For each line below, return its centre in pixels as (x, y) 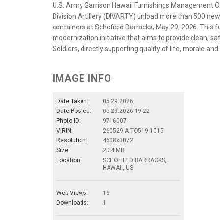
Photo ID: (69, 121)
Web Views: (72, 193)
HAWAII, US (118, 168)
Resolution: (72, 140)
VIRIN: (65, 130)
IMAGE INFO (82, 78)
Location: (69, 160)
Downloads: (72, 203)
